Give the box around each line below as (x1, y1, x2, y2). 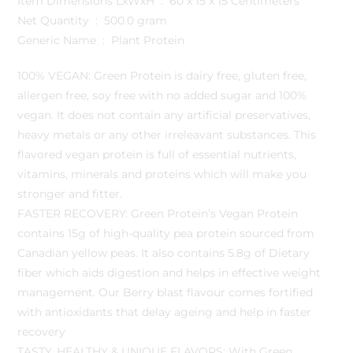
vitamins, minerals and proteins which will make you (17, 166, 307, 181)
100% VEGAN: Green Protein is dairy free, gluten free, (17, 68, 307, 83)
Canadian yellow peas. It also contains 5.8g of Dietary (17, 245, 310, 260)
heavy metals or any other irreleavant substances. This (17, 127, 317, 142)
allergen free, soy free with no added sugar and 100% (17, 87, 307, 102)
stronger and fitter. (17, 186, 123, 201)
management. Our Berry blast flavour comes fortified (17, 284, 314, 299)
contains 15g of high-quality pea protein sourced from (17, 225, 315, 240)
